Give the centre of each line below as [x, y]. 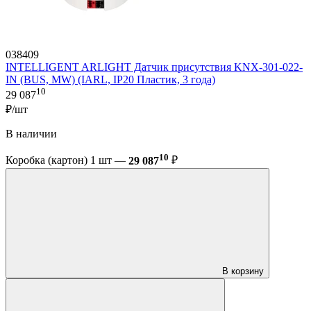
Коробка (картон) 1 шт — [67, 160]
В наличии [31, 134]
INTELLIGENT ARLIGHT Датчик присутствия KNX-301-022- [154, 67]
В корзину [243, 271]
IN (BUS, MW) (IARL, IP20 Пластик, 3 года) [110, 80]
